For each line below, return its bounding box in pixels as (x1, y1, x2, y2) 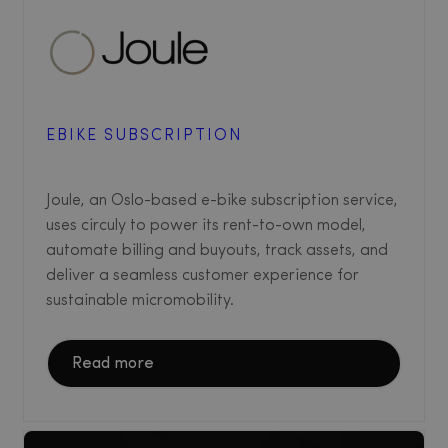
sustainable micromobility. (46, 293, 234, 310)
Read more (72, 356, 154, 373)
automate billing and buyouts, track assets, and (46, 243, 388, 260)
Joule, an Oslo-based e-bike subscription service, (46, 193, 398, 210)
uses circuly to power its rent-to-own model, (46, 218, 366, 235)
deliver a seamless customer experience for (46, 268, 359, 285)
